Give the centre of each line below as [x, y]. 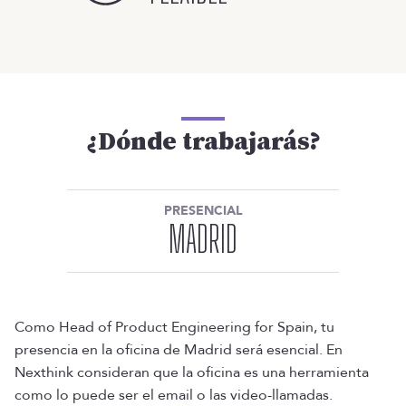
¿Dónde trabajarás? [203, 142]
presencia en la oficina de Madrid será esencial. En [179, 350]
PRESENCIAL [203, 211]
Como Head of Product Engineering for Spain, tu [174, 327]
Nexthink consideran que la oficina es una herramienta [192, 372]
